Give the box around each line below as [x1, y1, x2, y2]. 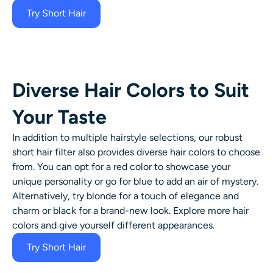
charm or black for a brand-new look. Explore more [12, 204, 233, 216]
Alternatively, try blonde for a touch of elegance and [12, 190, 239, 202]
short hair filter [12, 146, 76, 158]
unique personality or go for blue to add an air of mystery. [12, 175, 258, 187]
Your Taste [12, 105, 107, 129]
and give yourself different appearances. [41, 219, 214, 231]
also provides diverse [76, 146, 170, 158]
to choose [214, 146, 260, 158]
